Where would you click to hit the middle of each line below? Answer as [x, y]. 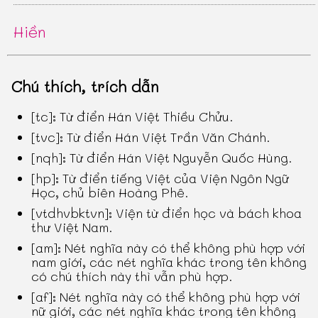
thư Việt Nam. [72, 227]
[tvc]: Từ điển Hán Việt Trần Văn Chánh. [151, 137]
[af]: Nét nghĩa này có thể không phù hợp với [166, 297]
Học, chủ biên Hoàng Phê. [110, 193]
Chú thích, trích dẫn [86, 87]
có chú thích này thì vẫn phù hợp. [132, 276]
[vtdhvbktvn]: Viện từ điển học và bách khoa [167, 213]
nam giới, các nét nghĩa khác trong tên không [169, 262]
